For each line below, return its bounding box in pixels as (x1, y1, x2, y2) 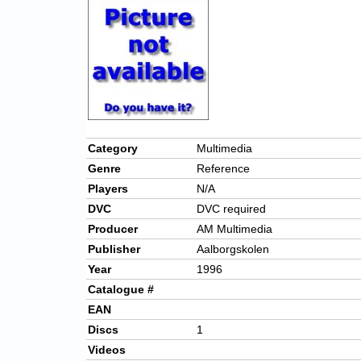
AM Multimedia (197, 222, 272, 236)
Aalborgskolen (197, 243, 269, 256)
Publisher (88, 243, 140, 256)
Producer (88, 222, 138, 236)
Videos (88, 343, 126, 357)
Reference (197, 162, 250, 176)
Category (88, 142, 138, 156)
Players (88, 182, 128, 196)
